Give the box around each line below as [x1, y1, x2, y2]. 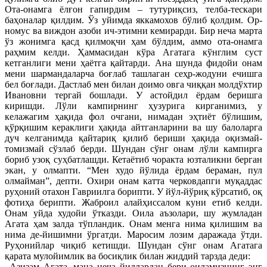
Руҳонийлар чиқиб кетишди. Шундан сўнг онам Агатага [5, 240, 262, 251]
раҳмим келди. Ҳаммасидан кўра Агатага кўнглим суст [5, 47, 262, 58]
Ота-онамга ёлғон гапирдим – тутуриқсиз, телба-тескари [5, 4, 262, 15]
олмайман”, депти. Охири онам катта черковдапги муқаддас [5, 176, 262, 187]
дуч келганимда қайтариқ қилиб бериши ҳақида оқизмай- [5, 133, 262, 144]
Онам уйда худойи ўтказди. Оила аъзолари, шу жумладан [5, 208, 262, 219]
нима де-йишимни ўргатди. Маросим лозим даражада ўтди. [5, 229, 262, 240]
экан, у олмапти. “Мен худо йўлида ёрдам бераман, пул [5, 165, 262, 176]
